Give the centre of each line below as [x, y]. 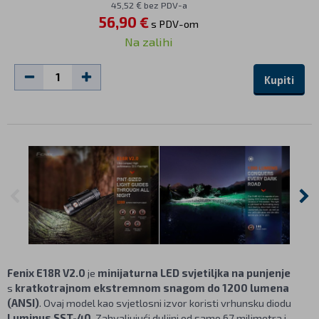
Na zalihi [149, 42]
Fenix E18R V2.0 [46, 272]
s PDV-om [174, 24]
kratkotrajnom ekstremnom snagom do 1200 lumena [152, 287]
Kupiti [279, 80]
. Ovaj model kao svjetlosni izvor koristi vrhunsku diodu [165, 302]
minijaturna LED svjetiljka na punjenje [194, 272]
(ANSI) [23, 302]
